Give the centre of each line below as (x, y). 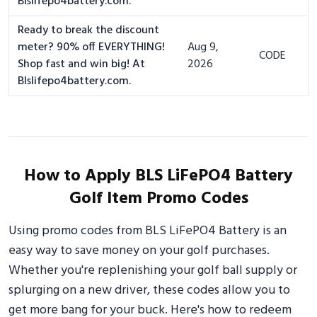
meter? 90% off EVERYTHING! (91, 47)
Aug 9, (203, 47)
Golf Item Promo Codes (158, 199)
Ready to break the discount (88, 30)
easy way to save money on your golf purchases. (139, 251)
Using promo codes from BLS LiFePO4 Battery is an (148, 231)
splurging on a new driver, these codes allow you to (149, 290)
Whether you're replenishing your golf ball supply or (153, 271)
